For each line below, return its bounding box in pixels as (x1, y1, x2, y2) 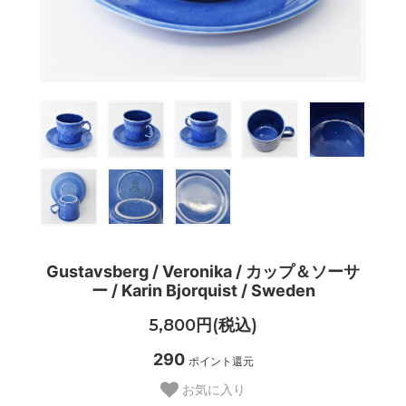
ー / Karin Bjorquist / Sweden (91, 281, 315, 301)
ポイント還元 (188, 353, 254, 368)
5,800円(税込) (149, 314, 257, 335)
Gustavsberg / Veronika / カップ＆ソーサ (46, 262, 360, 282)
